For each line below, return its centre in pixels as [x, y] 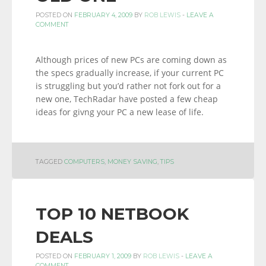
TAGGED [50, 162]
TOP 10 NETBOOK [112, 214]
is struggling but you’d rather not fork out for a [128, 86]
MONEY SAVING [132, 162]
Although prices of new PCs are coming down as [131, 60]
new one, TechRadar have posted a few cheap [127, 99]
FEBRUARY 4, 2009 [103, 15]
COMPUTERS [84, 162]
